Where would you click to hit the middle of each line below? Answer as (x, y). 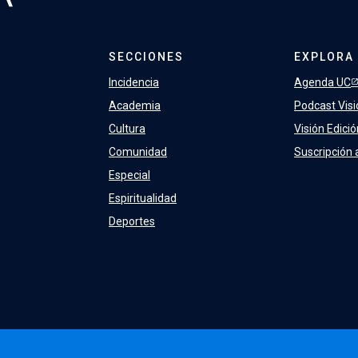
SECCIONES (146, 56)
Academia (135, 105)
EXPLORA (324, 56)
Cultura (127, 128)
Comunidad (138, 151)
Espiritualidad (143, 198)
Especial (129, 175)
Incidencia (134, 82)
